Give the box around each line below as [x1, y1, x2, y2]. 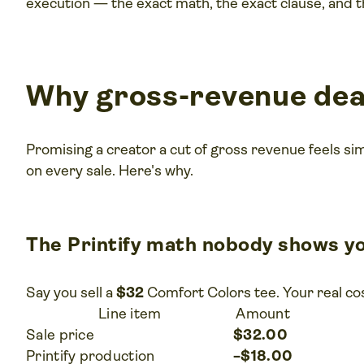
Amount [236, 305, 290, 322]
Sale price [26, 326, 94, 343]
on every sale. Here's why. [26, 162, 194, 179]
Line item [97, 305, 162, 322]
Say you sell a [26, 284, 117, 301]
